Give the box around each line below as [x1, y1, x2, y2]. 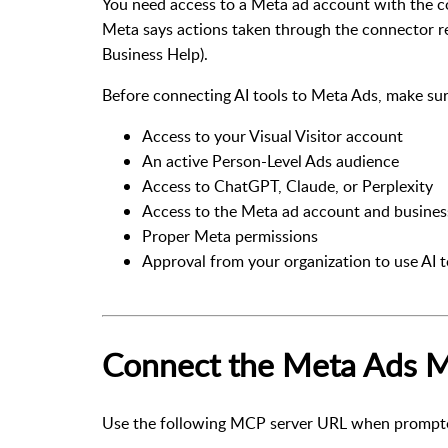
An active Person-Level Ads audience [142, 150, 399, 173]
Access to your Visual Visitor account [142, 125, 403, 148]
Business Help [102, 43, 200, 66]
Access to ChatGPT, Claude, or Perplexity [142, 175, 433, 198]
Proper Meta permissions [142, 225, 318, 248]
